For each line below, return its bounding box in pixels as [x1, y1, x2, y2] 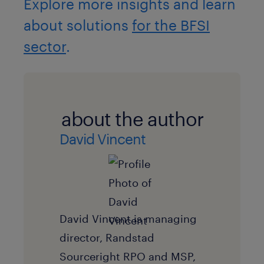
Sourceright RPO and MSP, [60, 249, 196, 263]
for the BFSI [132, 16, 210, 34]
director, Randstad [60, 230, 154, 244]
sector [24, 37, 66, 55]
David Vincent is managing [60, 212, 197, 225]
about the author [61, 108, 203, 130]
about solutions [24, 16, 132, 34]
